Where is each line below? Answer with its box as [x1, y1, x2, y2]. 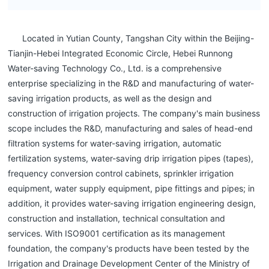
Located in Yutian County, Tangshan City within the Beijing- [22, 32, 255, 43]
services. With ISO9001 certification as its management [8, 228, 226, 238]
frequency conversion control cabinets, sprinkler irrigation [8, 168, 234, 178]
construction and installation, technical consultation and [8, 213, 226, 223]
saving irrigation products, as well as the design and [8, 92, 213, 103]
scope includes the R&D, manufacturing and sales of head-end [8, 122, 253, 133]
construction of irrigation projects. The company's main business [8, 107, 261, 118]
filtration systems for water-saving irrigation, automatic [8, 138, 222, 148]
